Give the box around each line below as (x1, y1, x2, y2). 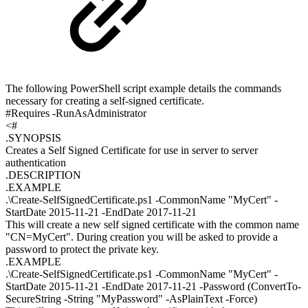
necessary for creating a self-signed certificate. (5, 94, 204, 107)
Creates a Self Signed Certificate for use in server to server (5, 144, 258, 156)
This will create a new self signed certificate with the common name (5, 218, 299, 230)
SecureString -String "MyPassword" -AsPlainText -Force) (5, 292, 257, 305)
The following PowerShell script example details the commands (5, 82, 281, 94)
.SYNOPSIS (5, 131, 61, 144)
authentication (5, 156, 66, 168)
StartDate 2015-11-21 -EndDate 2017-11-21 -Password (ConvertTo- (5, 280, 301, 292)
